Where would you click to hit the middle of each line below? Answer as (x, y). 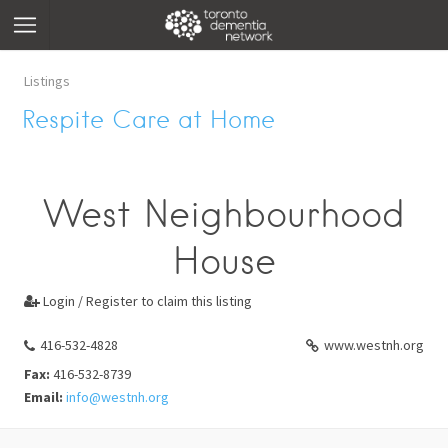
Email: (43, 396)
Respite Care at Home (149, 119)
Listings (47, 81)
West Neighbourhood (224, 214)
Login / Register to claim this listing (146, 301)
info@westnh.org (117, 396)
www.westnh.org (374, 344)
